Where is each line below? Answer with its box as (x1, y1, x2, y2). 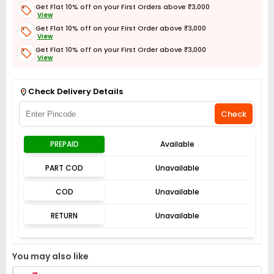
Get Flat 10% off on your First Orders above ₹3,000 (35, 1, 210, 12)
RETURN (51, 210, 78, 221)
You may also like (12, 250, 89, 262)
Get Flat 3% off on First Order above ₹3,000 (35, 65, 187, 76)
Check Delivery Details (28, 86, 123, 97)
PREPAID (50, 139, 79, 149)
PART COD (45, 163, 84, 173)
